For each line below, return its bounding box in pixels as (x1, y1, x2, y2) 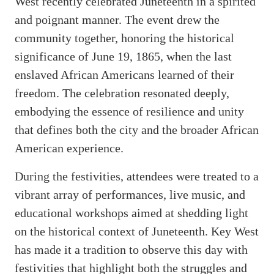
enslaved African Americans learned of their (15, 67, 234, 81)
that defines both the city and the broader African (15, 122, 259, 136)
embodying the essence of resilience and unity (15, 104, 244, 118)
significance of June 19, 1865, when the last (15, 49, 232, 63)
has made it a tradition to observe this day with (15, 242, 248, 256)
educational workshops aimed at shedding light (15, 206, 248, 220)
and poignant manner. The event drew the (15, 12, 220, 26)
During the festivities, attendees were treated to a (15, 169, 259, 183)
